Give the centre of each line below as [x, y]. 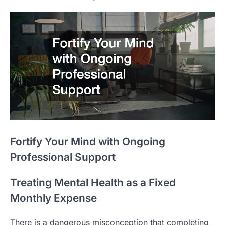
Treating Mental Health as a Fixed [93, 183]
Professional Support [63, 157]
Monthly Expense [53, 198]
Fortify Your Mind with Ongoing [88, 141]
